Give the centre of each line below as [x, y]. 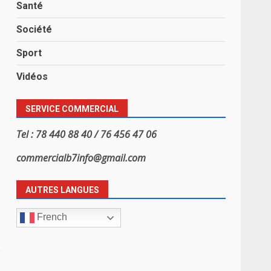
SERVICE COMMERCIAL [72, 109]
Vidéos [32, 76]
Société [34, 29]
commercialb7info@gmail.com [81, 158]
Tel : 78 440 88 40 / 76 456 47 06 [87, 134]
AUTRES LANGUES [63, 190]
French [51, 217]
